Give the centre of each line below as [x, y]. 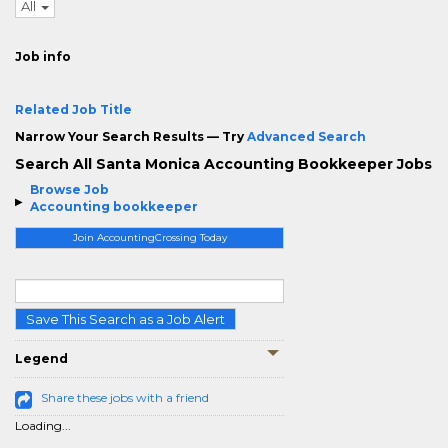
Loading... [43, 425]
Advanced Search [306, 136]
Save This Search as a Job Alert [125, 319]
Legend [41, 358]
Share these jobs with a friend [125, 397]
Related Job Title [73, 109]
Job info [43, 56]
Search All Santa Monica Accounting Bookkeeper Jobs [223, 164]
